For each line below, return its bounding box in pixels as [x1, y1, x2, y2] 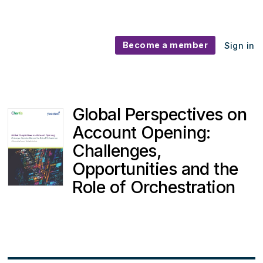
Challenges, [72, 140, 162, 161]
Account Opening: [72, 122, 211, 143]
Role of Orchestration [72, 177, 235, 198]
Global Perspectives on [72, 104, 247, 125]
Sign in [224, 41, 255, 51]
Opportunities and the [72, 159, 238, 180]
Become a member [122, 40, 208, 50]
